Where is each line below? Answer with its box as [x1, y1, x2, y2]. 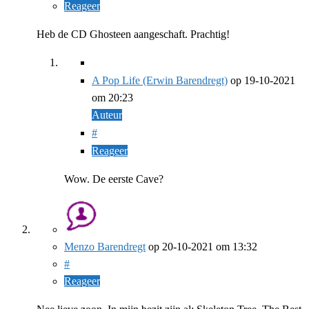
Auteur [92, 108, 122, 121]
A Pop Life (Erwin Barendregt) [92, 74, 228, 86]
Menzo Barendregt [64, 240, 146, 252]
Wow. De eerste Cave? [64, 172, 163, 185]
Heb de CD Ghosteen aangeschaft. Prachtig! [37, 28, 230, 40]
